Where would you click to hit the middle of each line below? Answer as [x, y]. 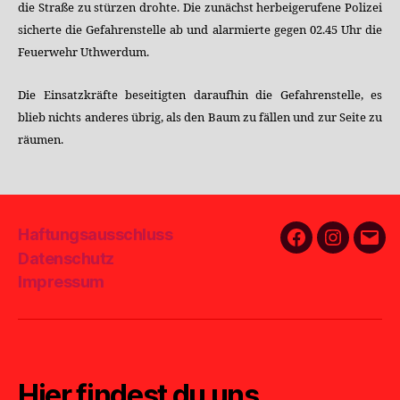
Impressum [61, 282]
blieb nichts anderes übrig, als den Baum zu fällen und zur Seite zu [200, 117]
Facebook [332, 248]
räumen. [41, 140]
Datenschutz [66, 258]
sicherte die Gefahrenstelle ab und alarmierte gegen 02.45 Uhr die [200, 30]
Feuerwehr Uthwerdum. [83, 53]
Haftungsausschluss [96, 234]
